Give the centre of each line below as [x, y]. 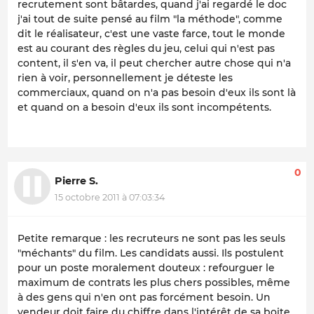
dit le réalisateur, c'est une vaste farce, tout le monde [151, 33]
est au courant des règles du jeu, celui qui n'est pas [146, 48]
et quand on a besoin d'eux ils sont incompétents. [144, 107]
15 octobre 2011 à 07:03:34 [110, 198]
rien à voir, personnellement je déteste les [125, 77]
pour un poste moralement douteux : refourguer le [146, 267]
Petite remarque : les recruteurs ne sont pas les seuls [151, 238]
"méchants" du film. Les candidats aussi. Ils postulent [151, 253]
